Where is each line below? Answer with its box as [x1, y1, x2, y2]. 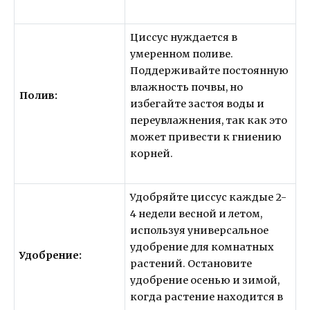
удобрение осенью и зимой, [130, 273, 280, 286]
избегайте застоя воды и [130, 97, 265, 110]
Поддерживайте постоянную [130, 64, 289, 77]
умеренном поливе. [130, 47, 234, 60]
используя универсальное [130, 224, 269, 237]
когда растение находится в [130, 290, 284, 303]
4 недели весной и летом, [130, 207, 263, 220]
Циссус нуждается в [130, 30, 238, 44]
